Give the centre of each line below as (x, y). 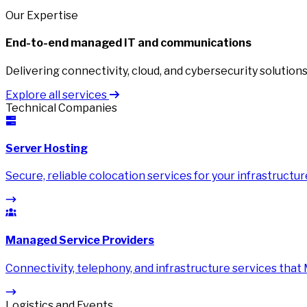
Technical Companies (61, 108)
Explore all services (57, 95)
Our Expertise (42, 16)
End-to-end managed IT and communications (128, 43)
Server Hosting (47, 148)
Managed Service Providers (80, 241)
